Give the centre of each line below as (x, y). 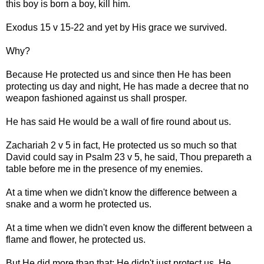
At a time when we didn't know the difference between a (121, 192)
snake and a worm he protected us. (79, 204)
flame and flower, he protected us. (76, 239)
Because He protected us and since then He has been (118, 74)
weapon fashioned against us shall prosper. (96, 98)
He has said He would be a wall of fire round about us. (118, 121)
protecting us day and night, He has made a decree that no (127, 86)
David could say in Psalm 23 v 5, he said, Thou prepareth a (129, 157)
